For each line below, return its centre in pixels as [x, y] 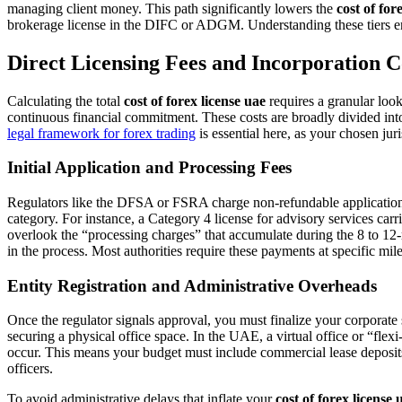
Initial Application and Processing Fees [149, 168]
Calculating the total [66, 100]
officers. [30, 369]
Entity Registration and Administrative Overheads [192, 285]
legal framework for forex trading [101, 133]
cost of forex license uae [195, 100]
